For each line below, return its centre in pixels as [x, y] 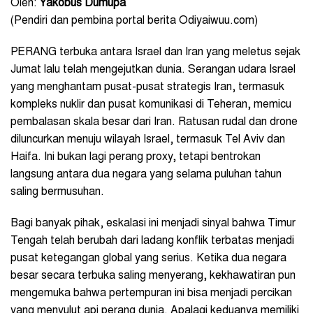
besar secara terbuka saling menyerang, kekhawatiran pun [153, 276]
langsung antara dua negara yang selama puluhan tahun [146, 174]
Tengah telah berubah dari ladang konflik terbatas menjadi [152, 241]
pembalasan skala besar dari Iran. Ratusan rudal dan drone [154, 122]
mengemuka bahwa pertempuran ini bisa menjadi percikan [151, 293]
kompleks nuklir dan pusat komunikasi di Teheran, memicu [151, 104]
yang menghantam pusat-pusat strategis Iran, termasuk [147, 87]
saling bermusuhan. [57, 192]
